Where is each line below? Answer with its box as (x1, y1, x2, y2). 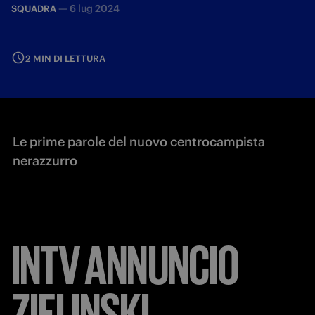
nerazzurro (13, 153, 77, 169)
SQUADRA (11, 3, 56, 15)
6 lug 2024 (70, 2, 120, 15)
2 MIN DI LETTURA (25, 53, 105, 65)
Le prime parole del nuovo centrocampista (13, 134, 265, 150)
